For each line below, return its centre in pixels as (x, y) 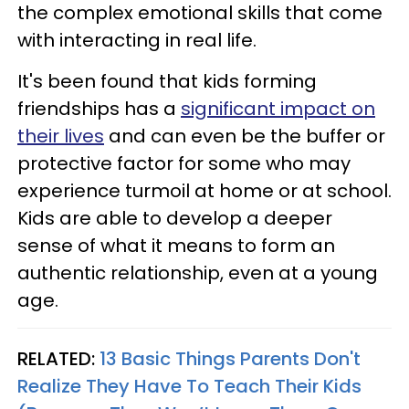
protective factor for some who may (184, 163)
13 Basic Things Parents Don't (230, 358)
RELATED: (58, 358)
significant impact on (278, 108)
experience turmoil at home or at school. (204, 190)
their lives (61, 136)
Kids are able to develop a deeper (175, 218)
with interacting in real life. (137, 40)
